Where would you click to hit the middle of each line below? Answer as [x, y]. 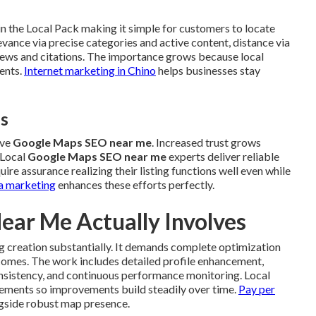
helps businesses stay [208, 70]
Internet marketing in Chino [90, 70]
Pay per [257, 288]
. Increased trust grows [206, 142]
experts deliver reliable [223, 156]
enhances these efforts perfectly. [135, 184]
